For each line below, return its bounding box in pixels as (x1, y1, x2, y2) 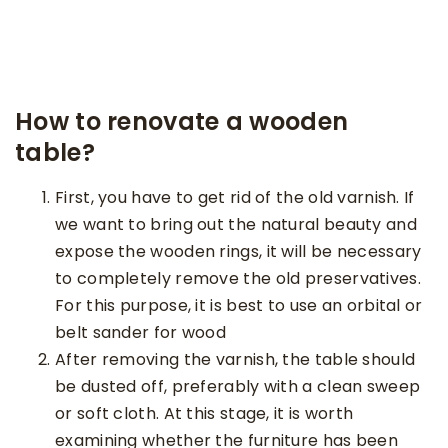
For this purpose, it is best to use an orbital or (55, 294, 423, 318)
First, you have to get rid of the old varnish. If (55, 186, 415, 210)
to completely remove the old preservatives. (55, 267, 421, 291)
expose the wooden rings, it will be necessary (55, 240, 422, 264)
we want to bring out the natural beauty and (55, 213, 417, 237)
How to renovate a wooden (15, 105, 349, 139)
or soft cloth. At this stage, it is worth (55, 402, 354, 426)
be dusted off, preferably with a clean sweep (55, 375, 421, 399)
